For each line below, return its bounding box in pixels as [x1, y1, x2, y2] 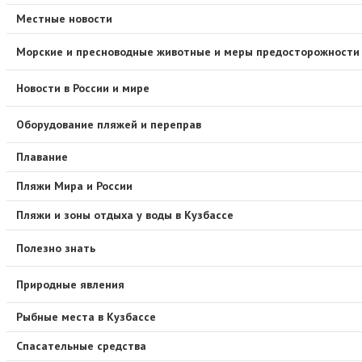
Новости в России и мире [16, 80, 149, 95]
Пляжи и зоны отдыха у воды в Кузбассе [16, 208, 234, 223]
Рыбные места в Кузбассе [16, 309, 156, 325]
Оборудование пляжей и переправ [16, 116, 201, 132]
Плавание [16, 149, 68, 165]
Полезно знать [16, 240, 95, 255]
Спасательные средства [16, 339, 146, 354]
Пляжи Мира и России [16, 179, 133, 194]
